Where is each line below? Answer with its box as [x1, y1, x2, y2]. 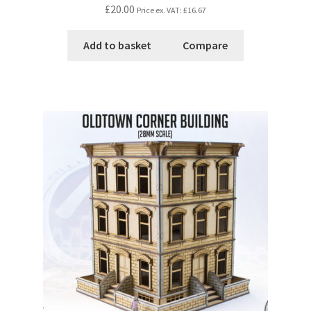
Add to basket [83, 38, 151, 53]
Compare [183, 38, 228, 53]
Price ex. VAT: [137, 5, 183, 16]
